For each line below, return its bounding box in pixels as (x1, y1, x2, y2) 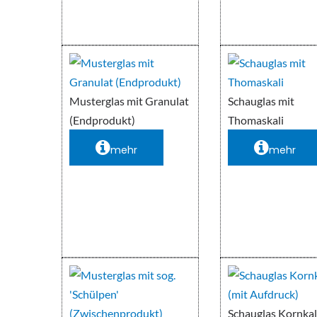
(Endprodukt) (69, 113, 135, 127)
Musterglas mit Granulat (69, 94, 189, 108)
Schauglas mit (228, 94, 295, 108)
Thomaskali (228, 113, 284, 127)
